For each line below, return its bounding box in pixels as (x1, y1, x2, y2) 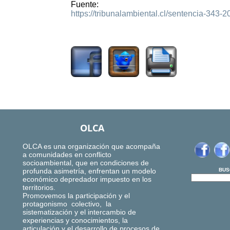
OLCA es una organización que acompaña (23, 142, 160, 151)
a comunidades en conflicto (23, 150, 111, 159)
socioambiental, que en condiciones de (23, 159, 149, 167)
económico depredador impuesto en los (23, 175, 151, 184)
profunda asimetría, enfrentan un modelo (23, 167, 156, 176)
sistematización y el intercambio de (23, 208, 136, 217)
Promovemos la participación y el (23, 191, 130, 200)
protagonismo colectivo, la (23, 200, 111, 208)
